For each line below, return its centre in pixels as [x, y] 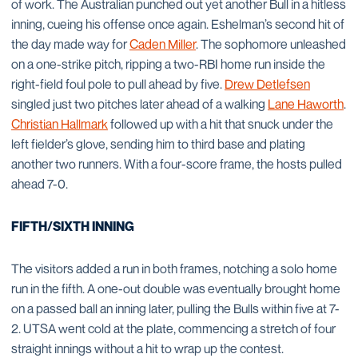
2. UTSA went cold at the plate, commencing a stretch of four [173, 328]
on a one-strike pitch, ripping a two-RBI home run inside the [168, 64]
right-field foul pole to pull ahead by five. [118, 84]
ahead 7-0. [40, 184]
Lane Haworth [306, 104]
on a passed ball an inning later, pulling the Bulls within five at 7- [175, 308]
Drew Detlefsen [267, 84]
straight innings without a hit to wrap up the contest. [147, 348]
